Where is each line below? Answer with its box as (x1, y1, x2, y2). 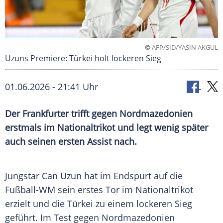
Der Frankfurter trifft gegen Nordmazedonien (5, 108, 193, 120)
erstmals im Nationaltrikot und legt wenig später (5, 121, 208, 134)
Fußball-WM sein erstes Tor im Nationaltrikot (5, 184, 193, 196)
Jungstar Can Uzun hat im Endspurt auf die (5, 170, 183, 182)
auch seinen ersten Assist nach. (5, 135, 137, 148)
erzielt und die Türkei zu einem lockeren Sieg (5, 198, 192, 210)
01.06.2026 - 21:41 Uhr (5, 81, 98, 93)
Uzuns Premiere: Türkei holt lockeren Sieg (5, 53, 161, 64)
